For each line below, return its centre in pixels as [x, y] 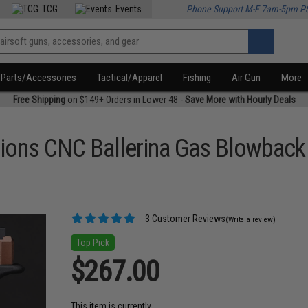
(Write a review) [251, 220]
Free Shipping [39, 100]
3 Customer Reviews [185, 219]
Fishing [197, 78]
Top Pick [93, 243]
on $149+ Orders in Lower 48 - [125, 100]
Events [129, 9]
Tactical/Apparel [130, 78]
